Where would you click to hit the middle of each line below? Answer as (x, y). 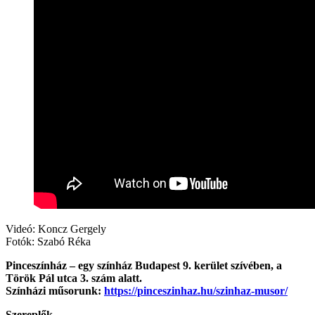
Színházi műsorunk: (55, 290)
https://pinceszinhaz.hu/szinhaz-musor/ (196, 290)
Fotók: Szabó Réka (48, 241)
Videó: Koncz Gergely (56, 229)
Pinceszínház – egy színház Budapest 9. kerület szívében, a (144, 265)
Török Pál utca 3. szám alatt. (74, 278)
